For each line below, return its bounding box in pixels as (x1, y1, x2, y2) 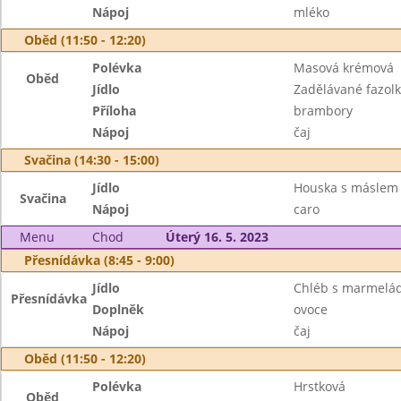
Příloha (92, 102, 137, 119)
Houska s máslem (293, 179, 398, 196)
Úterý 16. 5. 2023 (165, 228, 269, 245)
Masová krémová (293, 59, 394, 76)
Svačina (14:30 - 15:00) (24, 151, 159, 168)
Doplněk (92, 301, 145, 318)
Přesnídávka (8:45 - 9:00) (24, 252, 175, 269)
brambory (293, 102, 353, 119)
